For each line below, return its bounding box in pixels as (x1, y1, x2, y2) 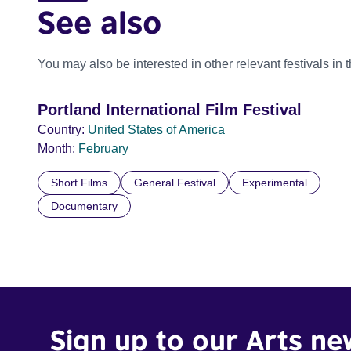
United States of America (88, 123, 225, 136)
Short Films (51, 176, 107, 189)
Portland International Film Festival (38, 101, 302, 118)
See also (38, 3, 161, 41)
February (78, 142, 128, 155)
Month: (38, 142, 75, 155)
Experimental (242, 176, 307, 189)
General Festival (134, 176, 215, 189)
